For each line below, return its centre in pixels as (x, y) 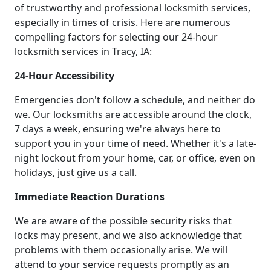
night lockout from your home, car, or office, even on (135, 158)
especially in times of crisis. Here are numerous (122, 23)
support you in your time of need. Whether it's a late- (135, 144)
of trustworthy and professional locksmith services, (132, 8)
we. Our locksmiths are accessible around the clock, (133, 115)
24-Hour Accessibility (64, 76)
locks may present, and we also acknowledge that (128, 236)
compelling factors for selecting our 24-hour (116, 37)
